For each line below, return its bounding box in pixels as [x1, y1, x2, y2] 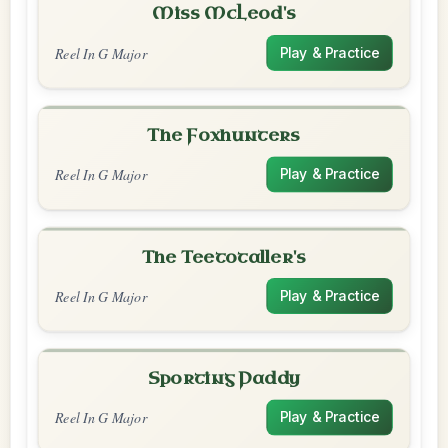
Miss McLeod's [151, 2, 297, 25]
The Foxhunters [147, 124, 301, 147]
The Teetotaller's [141, 246, 307, 268]
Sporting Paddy [147, 367, 301, 390]
